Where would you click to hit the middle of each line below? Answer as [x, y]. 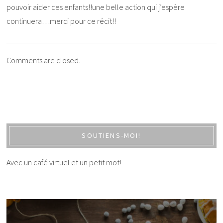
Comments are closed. [44, 60]
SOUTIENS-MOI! [111, 136]
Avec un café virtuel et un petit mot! [64, 163]
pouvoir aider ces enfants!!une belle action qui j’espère [96, 7]
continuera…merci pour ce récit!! [61, 21]
